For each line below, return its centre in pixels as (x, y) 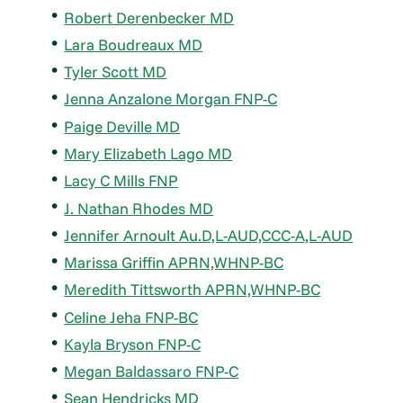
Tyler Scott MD (116, 72)
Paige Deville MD (122, 126)
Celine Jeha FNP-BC (131, 317)
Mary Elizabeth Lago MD (148, 153)
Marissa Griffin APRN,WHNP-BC (174, 263)
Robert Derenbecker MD (149, 17)
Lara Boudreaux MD (134, 44)
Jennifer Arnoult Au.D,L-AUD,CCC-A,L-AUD (209, 235)
